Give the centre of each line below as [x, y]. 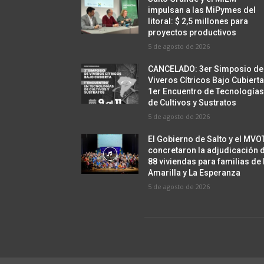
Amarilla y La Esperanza [196, 173]
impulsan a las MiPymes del [202, 10]
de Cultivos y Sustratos [192, 103]
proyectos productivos [192, 33]
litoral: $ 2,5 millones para [198, 22]
